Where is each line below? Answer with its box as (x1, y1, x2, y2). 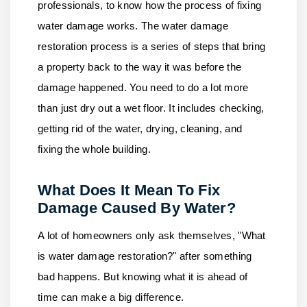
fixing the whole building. (38, 143, 151, 155)
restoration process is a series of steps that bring (38, 40, 266, 52)
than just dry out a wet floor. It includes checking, (38, 102, 265, 114)
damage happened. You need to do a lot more (38, 82, 249, 93)
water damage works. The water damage (38, 20, 228, 32)
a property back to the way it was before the (38, 61, 242, 73)
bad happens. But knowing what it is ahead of (38, 271, 248, 282)
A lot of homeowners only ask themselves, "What (38, 230, 266, 241)
